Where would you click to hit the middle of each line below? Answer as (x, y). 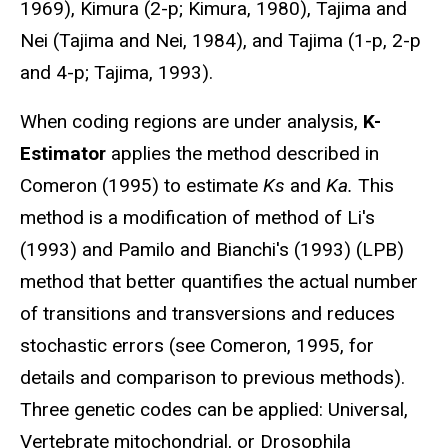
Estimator (63, 154)
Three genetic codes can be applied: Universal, (214, 410)
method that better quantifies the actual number (219, 282)
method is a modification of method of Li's (197, 218)
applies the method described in (242, 154)
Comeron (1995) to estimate (141, 186)
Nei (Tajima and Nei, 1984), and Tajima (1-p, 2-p (220, 41)
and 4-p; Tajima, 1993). (116, 73)
